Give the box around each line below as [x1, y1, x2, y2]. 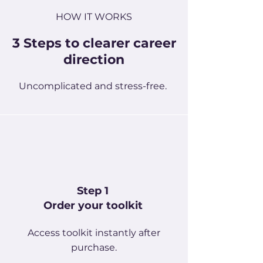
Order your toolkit [43, 199, 143, 212]
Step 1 [77, 184, 109, 197]
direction [63, 52, 124, 68]
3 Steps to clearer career [12, 35, 176, 51]
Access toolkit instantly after [28, 227, 160, 238]
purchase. [71, 242, 117, 253]
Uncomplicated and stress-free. [19, 80, 167, 92]
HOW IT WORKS [56, 11, 132, 22]
